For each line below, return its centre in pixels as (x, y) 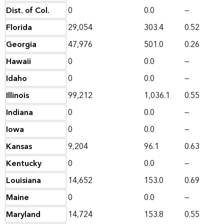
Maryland (23, 215)
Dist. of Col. (28, 11)
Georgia (21, 45)
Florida (19, 28)
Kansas (19, 147)
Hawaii (18, 62)
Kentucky (24, 164)
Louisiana (23, 181)
